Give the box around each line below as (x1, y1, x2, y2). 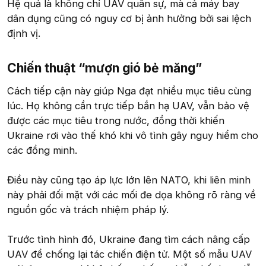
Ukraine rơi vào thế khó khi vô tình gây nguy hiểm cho (7, 129, 258, 142)
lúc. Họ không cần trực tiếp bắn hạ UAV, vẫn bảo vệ (7, 100, 249, 112)
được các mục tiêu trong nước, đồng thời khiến (7, 115, 224, 127)
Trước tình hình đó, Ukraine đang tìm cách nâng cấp (7, 233, 250, 246)
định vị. (7, 27, 40, 39)
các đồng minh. (7, 144, 77, 157)
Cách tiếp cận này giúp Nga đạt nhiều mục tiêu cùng (7, 85, 251, 97)
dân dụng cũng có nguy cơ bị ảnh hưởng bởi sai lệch (7, 12, 251, 24)
